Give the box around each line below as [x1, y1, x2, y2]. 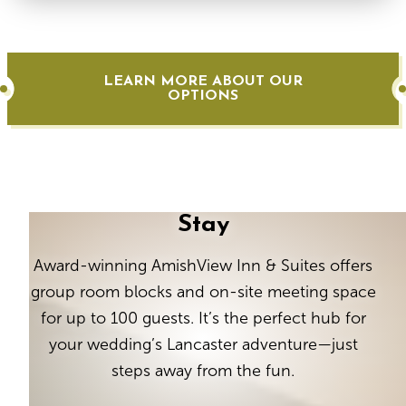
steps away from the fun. [111, 361, 295, 380]
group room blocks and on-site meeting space [30, 282, 376, 301]
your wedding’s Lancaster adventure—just [48, 334, 358, 353]
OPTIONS [168, 88, 238, 103]
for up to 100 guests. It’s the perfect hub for [40, 308, 366, 327]
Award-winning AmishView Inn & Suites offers [34, 256, 372, 275]
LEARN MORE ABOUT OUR [103, 73, 303, 89]
